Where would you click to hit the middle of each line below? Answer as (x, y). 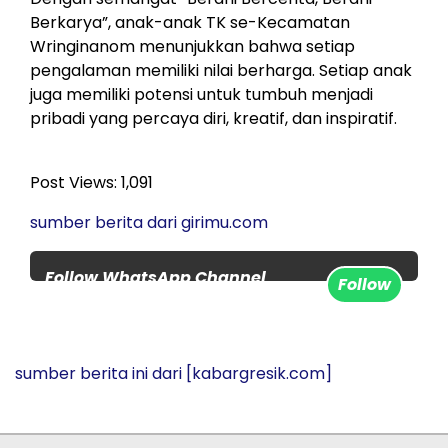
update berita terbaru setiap (165, 325)
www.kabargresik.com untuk (167, 301)
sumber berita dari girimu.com (149, 222)
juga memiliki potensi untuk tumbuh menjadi (201, 94)
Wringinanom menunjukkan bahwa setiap (192, 46)
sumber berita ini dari (98, 373)
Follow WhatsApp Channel (155, 277)
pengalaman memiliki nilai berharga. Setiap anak (221, 70)
